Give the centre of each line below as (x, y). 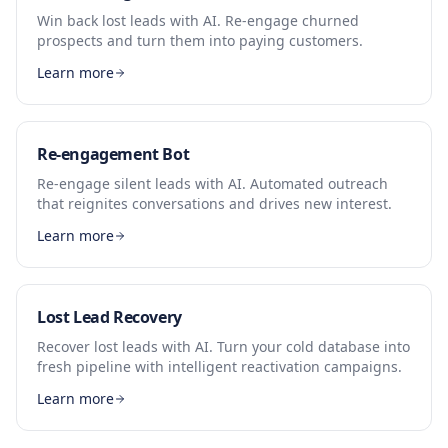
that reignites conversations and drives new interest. (214, 203)
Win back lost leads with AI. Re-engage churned (198, 20)
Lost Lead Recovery (109, 317)
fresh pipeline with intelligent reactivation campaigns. (219, 366)
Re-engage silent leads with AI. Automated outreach (212, 183)
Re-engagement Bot (113, 154)
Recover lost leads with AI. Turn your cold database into (223, 346)
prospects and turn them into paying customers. (200, 40)
